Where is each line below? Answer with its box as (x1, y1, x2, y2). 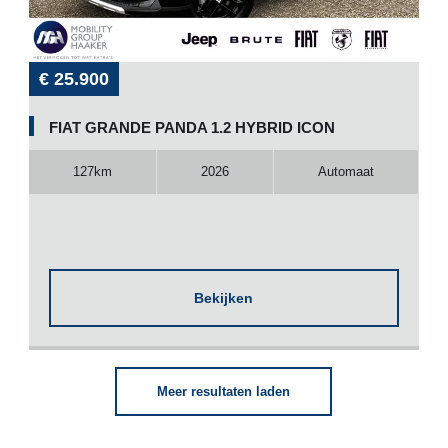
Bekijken (194, 289, 254, 306)
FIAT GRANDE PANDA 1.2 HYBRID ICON (48, 118, 335, 136)
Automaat (318, 163, 375, 179)
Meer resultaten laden (157, 383, 291, 399)
